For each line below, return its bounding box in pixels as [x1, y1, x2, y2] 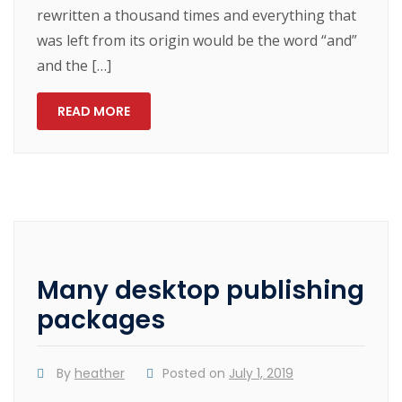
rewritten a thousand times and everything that [37, 4, 357, 25]
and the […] [37, 55, 112, 75]
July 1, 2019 [229, 363, 294, 382]
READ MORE [57, 101, 131, 120]
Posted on [162, 363, 230, 382]
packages [37, 301, 166, 337]
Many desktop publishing [37, 272, 365, 308]
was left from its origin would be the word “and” [37, 30, 358, 50]
